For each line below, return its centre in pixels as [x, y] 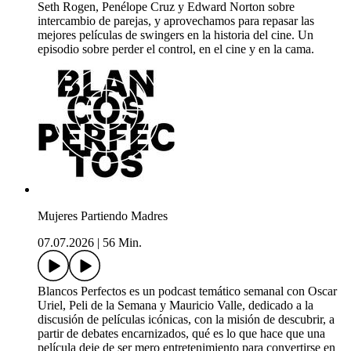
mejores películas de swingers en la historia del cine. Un [175, 35]
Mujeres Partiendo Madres [103, 216]
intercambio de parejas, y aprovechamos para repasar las [176, 21]
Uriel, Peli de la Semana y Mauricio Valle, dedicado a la [175, 306]
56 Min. [122, 243]
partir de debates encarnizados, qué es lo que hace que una [181, 334]
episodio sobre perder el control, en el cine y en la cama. [176, 49]
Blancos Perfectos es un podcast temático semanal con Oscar [187, 291]
